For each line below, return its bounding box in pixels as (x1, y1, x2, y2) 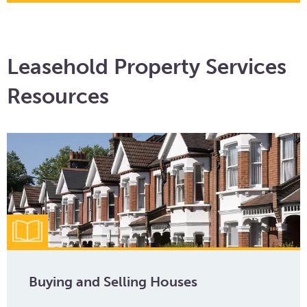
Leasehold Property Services (7, 54, 286, 79)
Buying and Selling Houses (29, 273, 197, 291)
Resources (7, 84, 109, 109)
